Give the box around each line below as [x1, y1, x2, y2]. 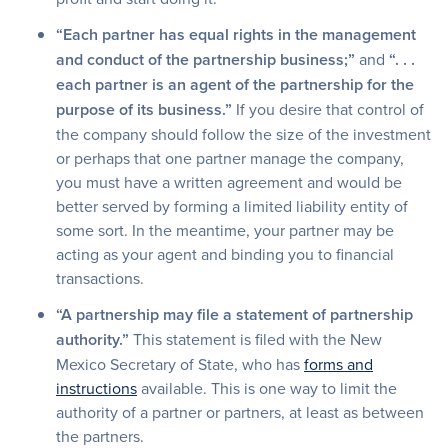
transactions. [56, 267, 144, 290]
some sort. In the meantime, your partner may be [56, 219, 394, 242]
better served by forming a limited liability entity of [56, 195, 408, 218]
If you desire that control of [232, 98, 424, 121]
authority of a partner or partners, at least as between [56, 401, 424, 424]
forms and [304, 353, 373, 376]
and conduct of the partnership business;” [56, 48, 359, 72]
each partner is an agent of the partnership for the [56, 73, 414, 97]
